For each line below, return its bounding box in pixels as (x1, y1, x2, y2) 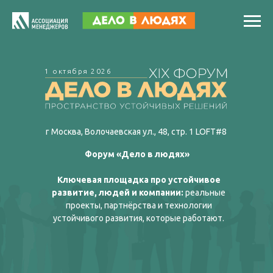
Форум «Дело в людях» (84, 149, 190, 159)
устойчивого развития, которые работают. (53, 213, 224, 223)
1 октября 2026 (44, 67, 112, 75)
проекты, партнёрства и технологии (65, 200, 212, 210)
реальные (183, 188, 225, 197)
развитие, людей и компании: (52, 188, 183, 197)
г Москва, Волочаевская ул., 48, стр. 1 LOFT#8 (45, 127, 227, 136)
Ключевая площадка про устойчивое (57, 175, 221, 185)
